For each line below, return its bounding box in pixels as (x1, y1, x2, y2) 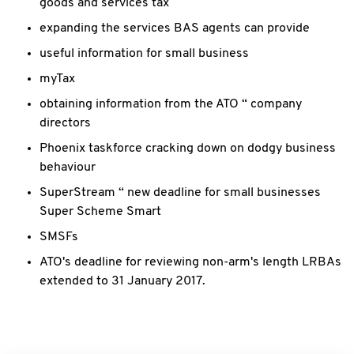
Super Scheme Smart (40, 205, 161, 218)
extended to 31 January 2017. (40, 275, 205, 288)
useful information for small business (40, 47, 249, 60)
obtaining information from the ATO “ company (40, 98, 302, 111)
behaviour (40, 161, 96, 174)
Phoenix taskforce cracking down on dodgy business (40, 142, 336, 155)
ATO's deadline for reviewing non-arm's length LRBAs (40, 256, 341, 269)
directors (40, 117, 91, 130)
